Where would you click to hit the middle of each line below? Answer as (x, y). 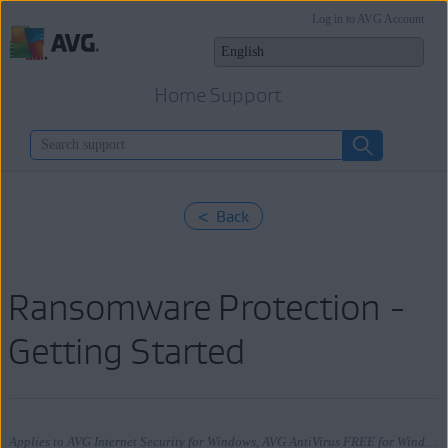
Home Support (219, 95)
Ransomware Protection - (207, 307)
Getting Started (126, 351)
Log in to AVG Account (368, 19)
